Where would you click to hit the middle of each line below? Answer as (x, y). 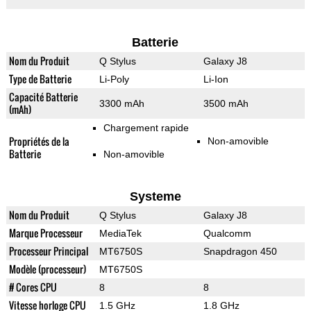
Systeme (155, 197)
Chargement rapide (146, 128)
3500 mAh (226, 104)
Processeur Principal (48, 251)
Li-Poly (114, 79)
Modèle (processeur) (47, 269)
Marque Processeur (45, 233)
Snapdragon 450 (240, 252)
